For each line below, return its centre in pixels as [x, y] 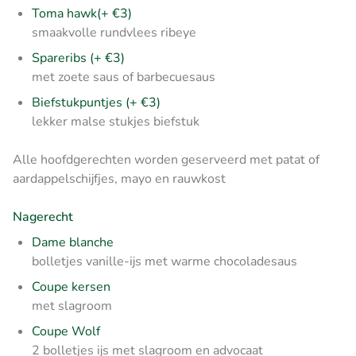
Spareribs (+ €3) [78, 58]
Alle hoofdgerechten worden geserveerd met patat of [166, 159]
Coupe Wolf [66, 331]
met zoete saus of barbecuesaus [124, 77]
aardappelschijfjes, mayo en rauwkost [119, 178]
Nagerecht [43, 217]
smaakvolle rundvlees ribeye [116, 32]
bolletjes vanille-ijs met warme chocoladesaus [164, 261]
